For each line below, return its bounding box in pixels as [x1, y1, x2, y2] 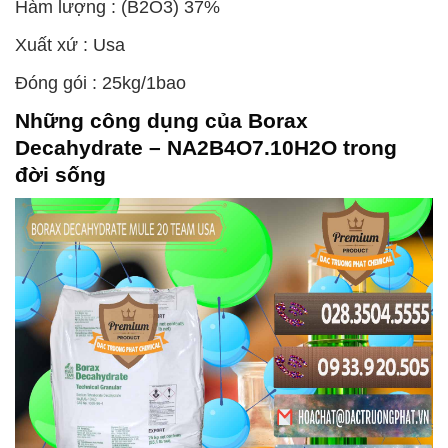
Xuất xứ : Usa [15, 34, 125, 55]
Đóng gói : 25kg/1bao [15, 72, 186, 93]
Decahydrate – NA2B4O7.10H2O [15, 135, 337, 159]
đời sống [15, 162, 106, 186]
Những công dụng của [15, 108, 248, 132]
